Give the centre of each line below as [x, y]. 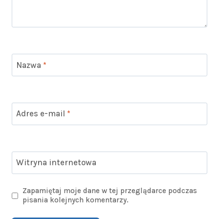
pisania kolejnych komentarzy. [76, 200]
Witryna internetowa [56, 163]
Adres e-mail [41, 114]
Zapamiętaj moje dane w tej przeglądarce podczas [110, 191]
